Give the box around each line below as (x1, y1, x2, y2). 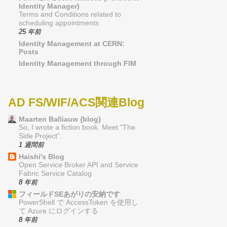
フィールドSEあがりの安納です (19, 190, 120, 199)
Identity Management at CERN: (19, 40, 125, 48)
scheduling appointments (19, 19, 99, 27)
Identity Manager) (19, 2, 80, 11)
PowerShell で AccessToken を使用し (19, 199, 138, 207)
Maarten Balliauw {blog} (19, 115, 101, 124)
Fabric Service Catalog (19, 170, 92, 178)
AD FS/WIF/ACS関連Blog (8, 95, 144, 109)
